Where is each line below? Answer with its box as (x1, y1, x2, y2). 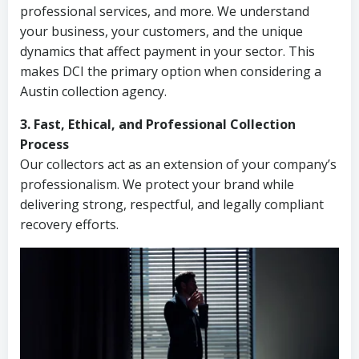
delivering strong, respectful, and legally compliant (20, 196, 324, 213)
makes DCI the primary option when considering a (20, 63, 321, 80)
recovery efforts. (20, 216, 119, 233)
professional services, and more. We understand (20, 2, 309, 20)
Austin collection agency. (20, 83, 167, 100)
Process (20, 135, 69, 153)
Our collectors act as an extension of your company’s (20, 155, 337, 173)
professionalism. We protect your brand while (20, 175, 294, 193)
